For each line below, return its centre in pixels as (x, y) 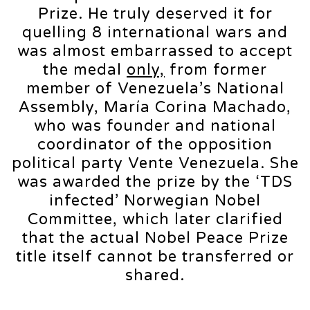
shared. (155, 276)
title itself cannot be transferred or (155, 257)
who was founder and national (155, 126)
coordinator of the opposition (155, 145)
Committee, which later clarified (155, 220)
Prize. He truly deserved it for (155, 14)
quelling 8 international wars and (155, 33)
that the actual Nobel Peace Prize (155, 238)
